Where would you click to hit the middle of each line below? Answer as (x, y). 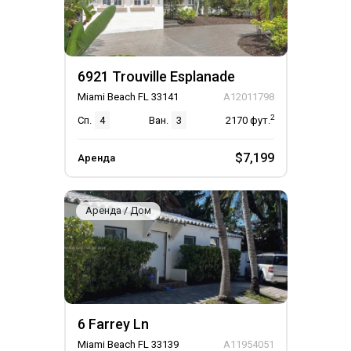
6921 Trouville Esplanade (156, 76)
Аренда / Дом (118, 210)
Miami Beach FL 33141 (128, 97)
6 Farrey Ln (113, 324)
